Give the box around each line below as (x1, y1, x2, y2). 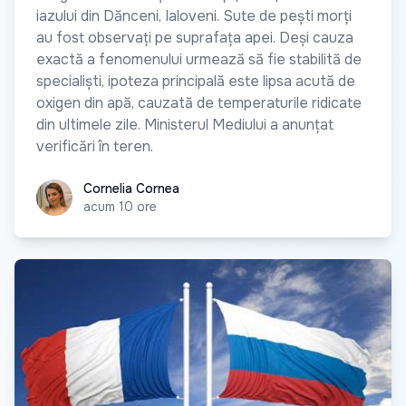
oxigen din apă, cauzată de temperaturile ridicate (36, 93, 362, 113)
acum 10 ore (83, 198, 157, 216)
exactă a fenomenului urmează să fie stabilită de (36, 50, 362, 70)
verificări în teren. (36, 137, 153, 157)
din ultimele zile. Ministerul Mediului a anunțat (36, 115, 333, 135)
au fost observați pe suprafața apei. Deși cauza (36, 28, 353, 48)
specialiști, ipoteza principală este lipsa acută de (36, 72, 355, 92)
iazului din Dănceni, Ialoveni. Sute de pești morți (36, 6, 352, 26)
